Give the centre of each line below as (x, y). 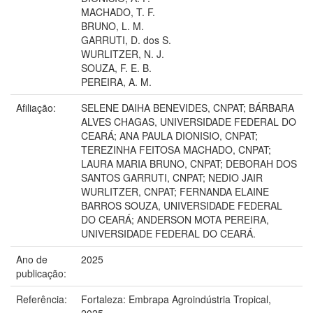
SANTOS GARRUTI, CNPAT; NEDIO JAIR (172, 177)
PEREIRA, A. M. (116, 81)
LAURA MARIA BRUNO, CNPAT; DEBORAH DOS (189, 163)
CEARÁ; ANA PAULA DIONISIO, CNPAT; (169, 135)
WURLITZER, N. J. (123, 53)
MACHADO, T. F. (118, 12)
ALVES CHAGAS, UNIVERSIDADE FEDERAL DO (189, 121)
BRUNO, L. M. (112, 26)
